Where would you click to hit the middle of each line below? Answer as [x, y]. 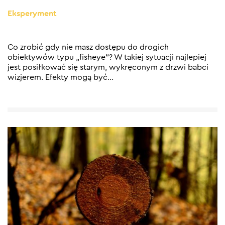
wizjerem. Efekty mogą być [58, 78]
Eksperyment [32, 14]
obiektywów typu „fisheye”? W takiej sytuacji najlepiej [107, 58]
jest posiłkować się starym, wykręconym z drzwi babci [108, 68]
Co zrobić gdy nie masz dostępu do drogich [88, 47]
